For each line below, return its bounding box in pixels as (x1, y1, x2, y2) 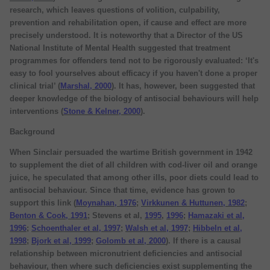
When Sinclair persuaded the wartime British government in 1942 (10, 147, 253, 157)
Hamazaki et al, (188, 210, 245, 220)
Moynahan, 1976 (76, 198, 136, 207)
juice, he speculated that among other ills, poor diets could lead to (10, 172, 259, 182)
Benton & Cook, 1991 (10, 210, 87, 220)
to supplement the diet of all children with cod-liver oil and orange (10, 160, 257, 169)
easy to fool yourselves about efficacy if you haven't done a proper (10, 68, 257, 78)
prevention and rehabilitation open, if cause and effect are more (10, 17, 246, 27)
